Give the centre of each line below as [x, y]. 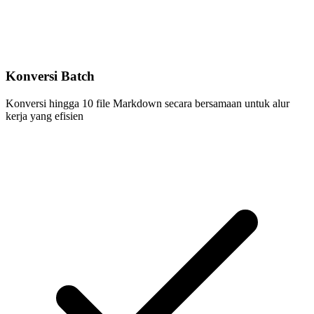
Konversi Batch [50, 76]
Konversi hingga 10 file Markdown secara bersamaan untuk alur [148, 103]
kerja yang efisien [45, 116]
